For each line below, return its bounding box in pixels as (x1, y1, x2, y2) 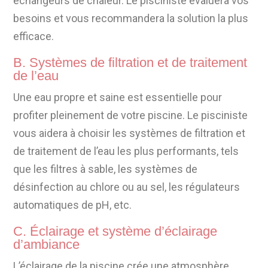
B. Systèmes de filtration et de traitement (13, 55, 248, 71)
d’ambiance (13, 237, 80, 252)
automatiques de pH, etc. (13, 199, 132, 212)
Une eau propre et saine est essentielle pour (13, 91, 223, 104)
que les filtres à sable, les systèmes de (13, 163, 198, 176)
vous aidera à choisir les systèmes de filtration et (13, 127, 246, 140)
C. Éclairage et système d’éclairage (13, 224, 218, 239)
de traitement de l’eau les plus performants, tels (13, 145, 239, 158)
